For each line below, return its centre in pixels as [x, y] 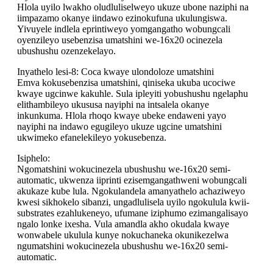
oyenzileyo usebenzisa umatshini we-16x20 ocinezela [120, 40]
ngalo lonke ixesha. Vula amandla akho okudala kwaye [123, 224]
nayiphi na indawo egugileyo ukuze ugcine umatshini [119, 127]
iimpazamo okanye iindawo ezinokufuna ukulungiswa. [122, 18]
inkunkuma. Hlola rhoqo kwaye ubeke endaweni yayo [122, 116]
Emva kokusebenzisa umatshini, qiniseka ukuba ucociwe [126, 83]
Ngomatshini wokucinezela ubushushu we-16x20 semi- [124, 169]
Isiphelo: [34, 158]
